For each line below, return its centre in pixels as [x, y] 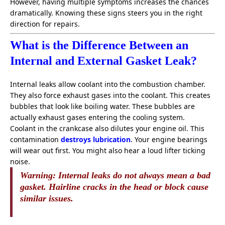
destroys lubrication [96, 140]
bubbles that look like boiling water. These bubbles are [102, 106]
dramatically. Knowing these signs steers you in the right [106, 13]
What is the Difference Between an [99, 45]
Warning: [38, 176]
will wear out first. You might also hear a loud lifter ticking [108, 151]
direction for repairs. [45, 24]
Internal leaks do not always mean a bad [133, 176]
